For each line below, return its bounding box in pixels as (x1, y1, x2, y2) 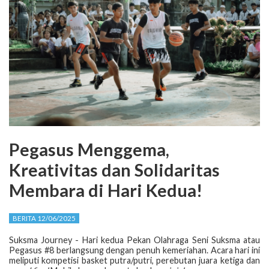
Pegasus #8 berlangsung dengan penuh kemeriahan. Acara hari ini (9, 245, 260, 256)
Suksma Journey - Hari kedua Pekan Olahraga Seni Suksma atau (9, 235, 260, 246)
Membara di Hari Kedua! (9, 180, 202, 201)
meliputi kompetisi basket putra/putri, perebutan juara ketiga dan (9, 255, 260, 266)
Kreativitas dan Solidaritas (9, 160, 220, 181)
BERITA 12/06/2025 (13, 214, 76, 222)
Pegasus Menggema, (9, 139, 169, 160)
